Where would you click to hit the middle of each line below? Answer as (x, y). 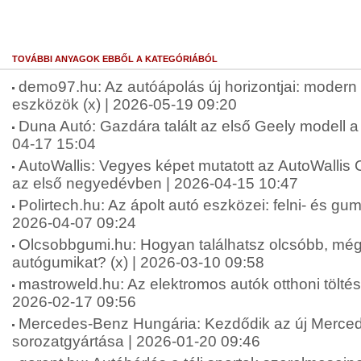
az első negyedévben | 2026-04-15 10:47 (155, 183)
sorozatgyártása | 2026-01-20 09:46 (136, 341)
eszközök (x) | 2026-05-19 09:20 (124, 104)
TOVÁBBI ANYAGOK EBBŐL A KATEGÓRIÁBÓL (115, 59)
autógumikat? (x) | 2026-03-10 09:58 (138, 262)
